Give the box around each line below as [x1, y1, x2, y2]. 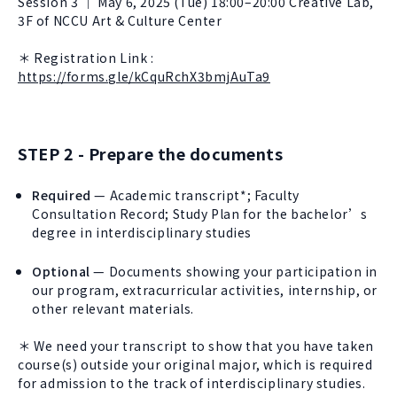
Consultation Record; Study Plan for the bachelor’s [32, 205, 369, 222]
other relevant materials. [32, 300, 195, 317]
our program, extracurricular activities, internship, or [32, 281, 378, 299]
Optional [32, 262, 90, 280]
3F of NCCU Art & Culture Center [18, 12, 222, 29]
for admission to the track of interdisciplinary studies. [18, 374, 366, 392]
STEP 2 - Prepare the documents [18, 142, 283, 165]
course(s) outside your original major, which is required [18, 355, 373, 373]
